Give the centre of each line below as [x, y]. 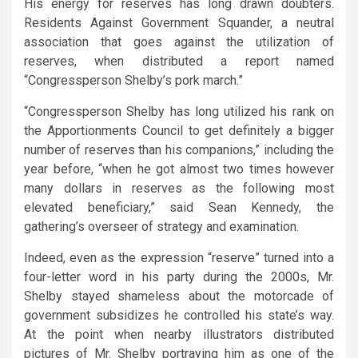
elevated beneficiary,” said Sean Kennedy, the [179, 207]
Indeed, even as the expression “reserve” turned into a [179, 257]
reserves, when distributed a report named [179, 61]
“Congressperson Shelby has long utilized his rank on [179, 111]
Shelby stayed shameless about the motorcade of [179, 296]
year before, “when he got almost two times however [179, 169]
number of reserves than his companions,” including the [179, 149]
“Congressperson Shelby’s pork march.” [133, 80]
